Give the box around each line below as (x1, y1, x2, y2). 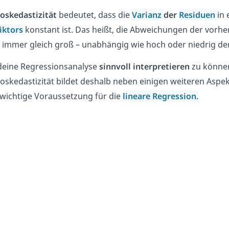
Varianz (131, 9, 164, 21)
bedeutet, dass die (56, 9, 132, 21)
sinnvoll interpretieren (99, 61, 190, 73)
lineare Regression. (122, 90, 198, 102)
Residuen (178, 9, 217, 21)
